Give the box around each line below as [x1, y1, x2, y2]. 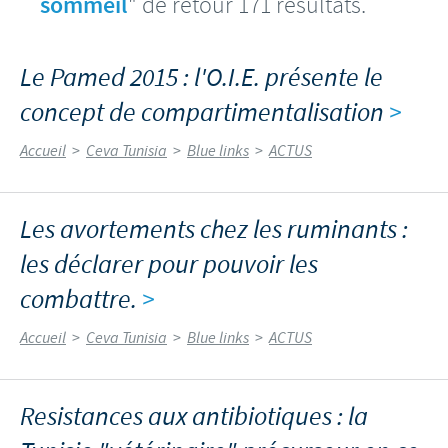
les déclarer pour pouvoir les [20, 247, 318, 283]
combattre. [20, 282, 142, 318]
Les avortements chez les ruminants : [20, 212, 408, 248]
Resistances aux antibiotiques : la [20, 399, 368, 435]
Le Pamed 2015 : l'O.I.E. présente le [20, 60, 383, 96]
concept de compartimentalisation [20, 95, 389, 131]
